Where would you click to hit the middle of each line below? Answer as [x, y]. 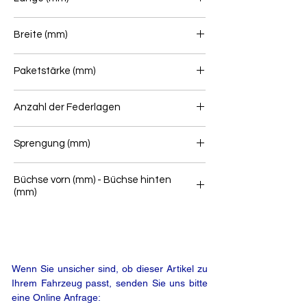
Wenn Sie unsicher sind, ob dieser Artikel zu [110, 269]
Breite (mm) [40, 35]
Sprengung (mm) [52, 144]
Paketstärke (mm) [54, 71]
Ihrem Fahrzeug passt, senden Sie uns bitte [110, 283]
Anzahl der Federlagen [67, 108]
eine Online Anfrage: [56, 298]
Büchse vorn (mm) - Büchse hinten [93, 180]
